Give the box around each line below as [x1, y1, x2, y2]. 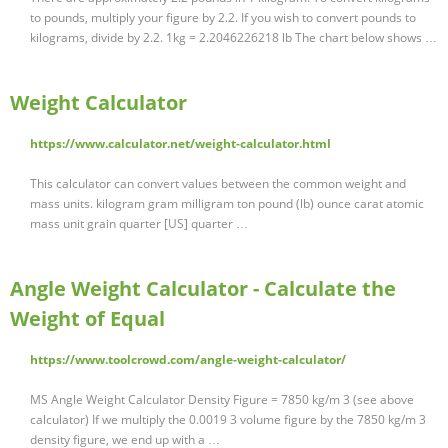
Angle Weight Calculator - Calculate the [10, 275, 396, 303]
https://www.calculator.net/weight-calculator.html [30, 135, 331, 153]
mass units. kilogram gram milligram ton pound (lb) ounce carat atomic [30, 195, 424, 213]
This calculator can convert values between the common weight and [30, 175, 406, 193]
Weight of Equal [10, 305, 165, 333]
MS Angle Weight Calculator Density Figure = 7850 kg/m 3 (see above [30, 391, 414, 409]
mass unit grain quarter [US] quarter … [30, 215, 248, 233]
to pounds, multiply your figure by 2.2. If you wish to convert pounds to [30, 9, 416, 27]
